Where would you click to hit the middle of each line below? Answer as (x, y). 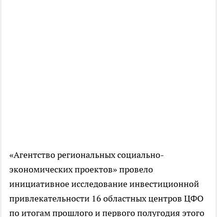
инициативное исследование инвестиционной (104, 184)
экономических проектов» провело (81, 169)
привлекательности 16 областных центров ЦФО (106, 198)
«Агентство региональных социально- (87, 155)
